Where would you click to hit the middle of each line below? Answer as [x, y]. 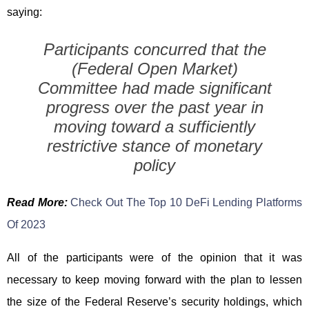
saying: [24, 12]
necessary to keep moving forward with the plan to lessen [154, 279]
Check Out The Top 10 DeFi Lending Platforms [187, 202]
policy [154, 165]
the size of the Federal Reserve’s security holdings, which [154, 301]
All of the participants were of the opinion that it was [154, 257]
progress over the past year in [154, 107]
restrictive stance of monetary [154, 146]
